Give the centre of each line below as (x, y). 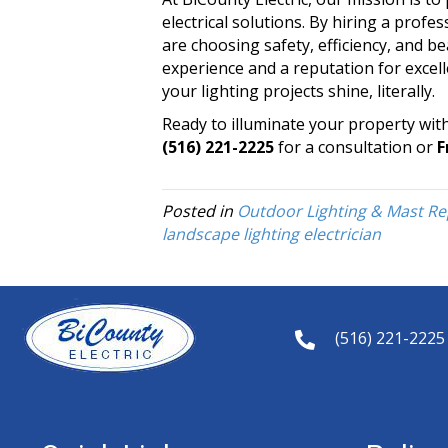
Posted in (199, 211)
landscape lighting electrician (271, 234)
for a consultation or (355, 147)
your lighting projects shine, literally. (298, 91)
